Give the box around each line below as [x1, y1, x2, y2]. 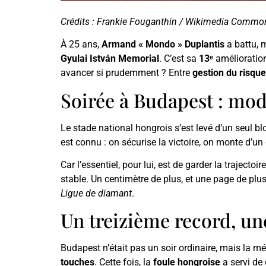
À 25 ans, [61, 39, 102, 50]
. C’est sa [159, 53, 199, 65]
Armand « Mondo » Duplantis [102, 39, 224, 50]
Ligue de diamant [61, 188, 132, 199]
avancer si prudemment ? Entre [61, 67, 192, 79]
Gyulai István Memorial [61, 53, 159, 65]
